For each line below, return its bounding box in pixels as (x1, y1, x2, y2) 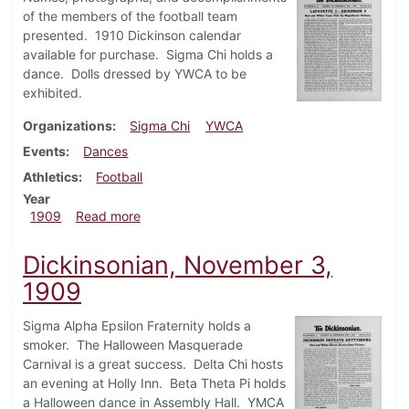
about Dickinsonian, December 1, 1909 (139, 207, 370, 224)
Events (23, 143, 66, 160)
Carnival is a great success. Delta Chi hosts (23, 356, 283, 372)
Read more (75, 208, 141, 225)
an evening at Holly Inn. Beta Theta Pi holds (23, 375, 286, 392)
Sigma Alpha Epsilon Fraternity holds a (23, 318, 251, 334)
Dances (83, 143, 129, 160)
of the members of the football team (23, 8, 237, 25)
